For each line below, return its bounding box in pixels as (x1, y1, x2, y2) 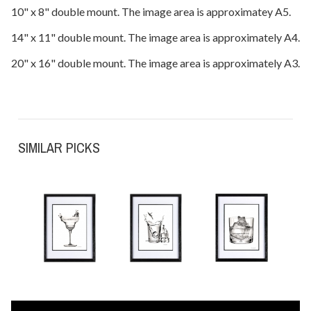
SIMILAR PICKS (18, 137, 100, 157)
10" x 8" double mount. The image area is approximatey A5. (11, 4, 291, 18)
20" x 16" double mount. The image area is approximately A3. (11, 56, 300, 69)
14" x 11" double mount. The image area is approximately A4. (11, 30, 300, 44)
